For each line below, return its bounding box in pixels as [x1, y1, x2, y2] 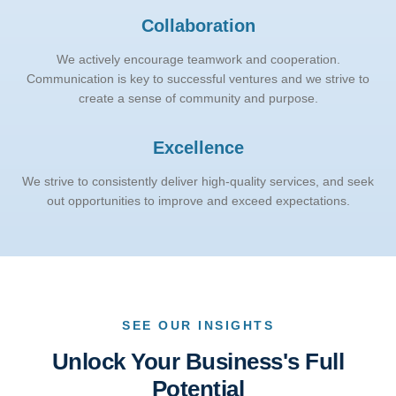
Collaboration [141, 16, 255, 35]
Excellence [152, 138, 244, 157]
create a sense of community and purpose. [78, 91, 318, 105]
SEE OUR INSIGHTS [122, 318, 274, 332]
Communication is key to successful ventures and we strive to [27, 72, 369, 86]
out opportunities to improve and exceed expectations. [46, 194, 350, 208]
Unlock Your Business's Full [51, 348, 345, 375]
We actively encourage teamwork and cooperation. [56, 52, 340, 66]
